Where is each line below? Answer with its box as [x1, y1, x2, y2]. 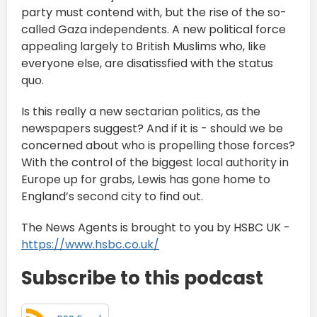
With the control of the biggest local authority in [21, 154, 289, 171]
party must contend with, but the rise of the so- [21, 4, 287, 21]
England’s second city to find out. [21, 188, 203, 204]
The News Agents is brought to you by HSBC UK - [21, 219, 290, 236]
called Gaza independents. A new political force [21, 21, 286, 38]
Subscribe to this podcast [21, 265, 263, 291]
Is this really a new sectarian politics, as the [21, 103, 260, 120]
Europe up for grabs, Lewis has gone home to [21, 171, 270, 188]
